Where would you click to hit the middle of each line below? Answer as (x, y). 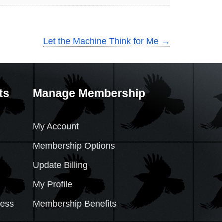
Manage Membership (89, 93)
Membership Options (74, 146)
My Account (56, 127)
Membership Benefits (75, 204)
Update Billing (60, 165)
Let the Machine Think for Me (102, 41)
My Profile (53, 185)
